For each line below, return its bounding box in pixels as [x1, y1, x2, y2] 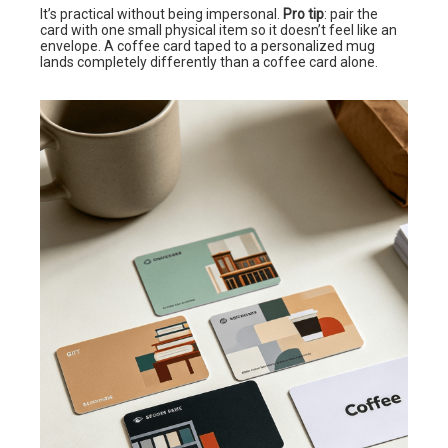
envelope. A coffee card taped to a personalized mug [40, 37, 375, 54]
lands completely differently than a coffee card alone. [40, 53, 378, 70]
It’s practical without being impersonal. [40, 5, 283, 22]
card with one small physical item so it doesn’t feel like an [40, 21, 397, 38]
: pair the [324, 5, 378, 22]
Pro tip [283, 5, 324, 22]
